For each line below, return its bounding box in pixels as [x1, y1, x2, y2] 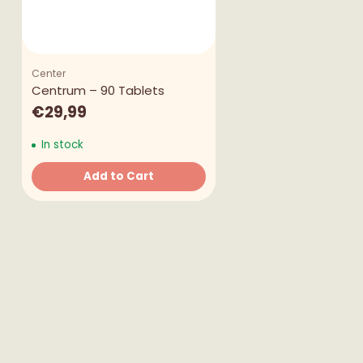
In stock [37, 137, 83, 153]
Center [31, 66, 66, 81]
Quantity [30, 181, 83, 199]
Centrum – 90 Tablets [31, 82, 164, 100]
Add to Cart [83, 169, 154, 185]
